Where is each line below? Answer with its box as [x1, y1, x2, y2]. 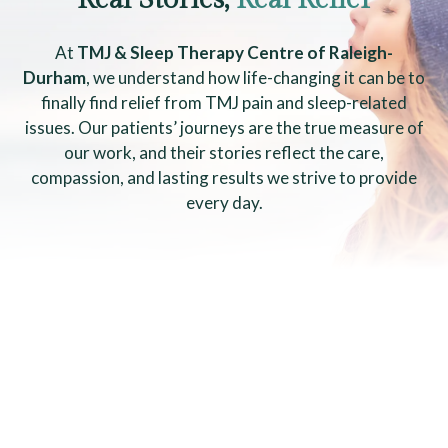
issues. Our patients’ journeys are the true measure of [24, 117, 424, 139]
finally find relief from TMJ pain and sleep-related [41, 92, 407, 114]
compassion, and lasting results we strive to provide [31, 167, 417, 189]
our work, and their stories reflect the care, [64, 142, 384, 164]
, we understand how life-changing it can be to [86, 67, 425, 89]
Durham [23, 67, 86, 89]
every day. [185, 192, 263, 214]
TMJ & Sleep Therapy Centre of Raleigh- [77, 42, 393, 64]
